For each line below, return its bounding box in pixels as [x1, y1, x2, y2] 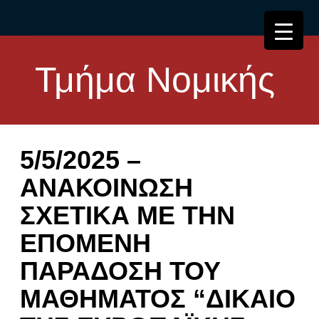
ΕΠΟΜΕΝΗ [19, 229, 151, 258]
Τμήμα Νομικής [34, 60, 285, 100]
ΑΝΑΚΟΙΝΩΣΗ [19, 173, 193, 202]
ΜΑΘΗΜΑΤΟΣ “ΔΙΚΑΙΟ [19, 284, 296, 313]
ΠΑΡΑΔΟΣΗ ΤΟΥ [19, 256, 221, 286]
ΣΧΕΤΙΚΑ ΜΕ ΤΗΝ [19, 201, 235, 230]
